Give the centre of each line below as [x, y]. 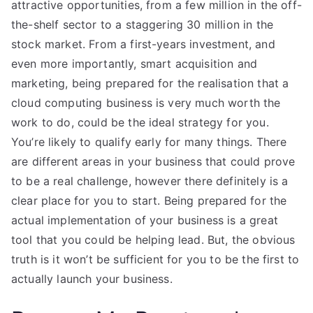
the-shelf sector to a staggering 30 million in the [143, 24]
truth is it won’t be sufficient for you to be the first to [155, 259]
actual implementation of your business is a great [145, 220]
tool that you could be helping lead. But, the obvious [153, 240]
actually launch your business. [92, 279]
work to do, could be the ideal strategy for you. [140, 122]
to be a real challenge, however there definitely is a [150, 181]
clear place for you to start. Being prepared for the [149, 201]
